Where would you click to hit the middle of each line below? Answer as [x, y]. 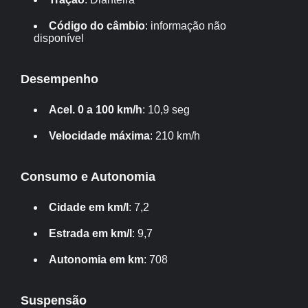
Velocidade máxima [100, 136]
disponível [59, 38]
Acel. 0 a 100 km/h [96, 110]
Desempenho [59, 79]
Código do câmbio [97, 26]
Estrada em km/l [91, 233]
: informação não [186, 26]
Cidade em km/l [89, 207]
